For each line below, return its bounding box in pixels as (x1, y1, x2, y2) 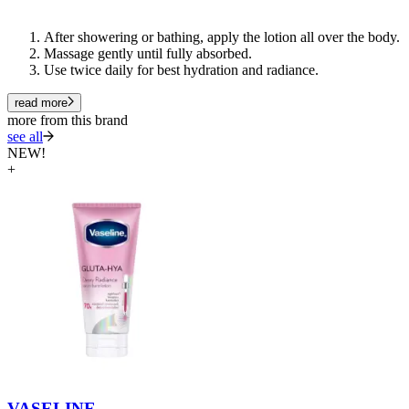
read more (15, 95, 68, 110)
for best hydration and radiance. (133, 61, 322, 78)
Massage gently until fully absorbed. (44, 45, 252, 61)
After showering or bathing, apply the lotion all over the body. (44, 28, 400, 45)
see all (7, 128, 43, 144)
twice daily (70, 61, 133, 78)
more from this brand (7, 111, 128, 128)
